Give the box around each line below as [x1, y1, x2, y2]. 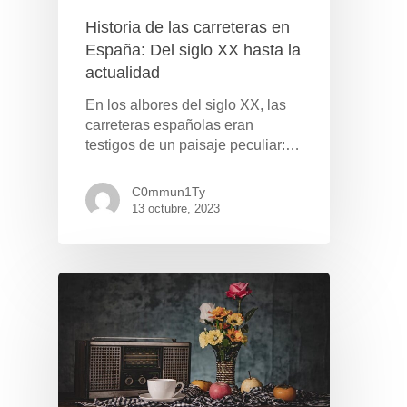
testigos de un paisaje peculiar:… [85, 136, 300, 153]
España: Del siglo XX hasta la [85, 40, 301, 59]
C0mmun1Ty [132, 184, 205, 199]
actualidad [85, 63, 160, 82]
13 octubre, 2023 [132, 201, 220, 215]
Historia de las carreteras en [85, 17, 290, 36]
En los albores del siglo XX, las [85, 96, 286, 113]
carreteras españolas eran [85, 116, 253, 133]
